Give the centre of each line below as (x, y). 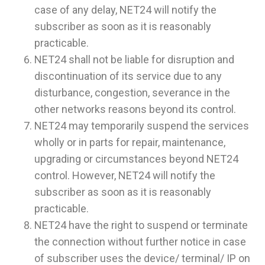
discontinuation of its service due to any (128, 76)
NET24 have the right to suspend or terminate (141, 225)
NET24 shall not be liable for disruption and (134, 60)
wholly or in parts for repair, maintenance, (130, 143)
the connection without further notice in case (140, 242)
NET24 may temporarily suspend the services (142, 126)
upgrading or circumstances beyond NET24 (136, 159)
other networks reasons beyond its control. (135, 109)
